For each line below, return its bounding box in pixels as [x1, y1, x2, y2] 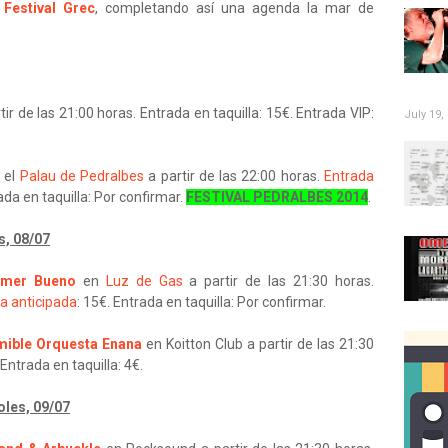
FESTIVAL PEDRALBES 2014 [186, 189, 368, 205]
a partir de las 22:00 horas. [144, 168, 325, 184]
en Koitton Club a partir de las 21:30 [142, 336, 374, 352]
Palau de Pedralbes [19, 168, 145, 184]
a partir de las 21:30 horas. [182, 273, 375, 289]
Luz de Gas [105, 273, 183, 289]
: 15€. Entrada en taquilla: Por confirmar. [77, 294, 329, 310]
